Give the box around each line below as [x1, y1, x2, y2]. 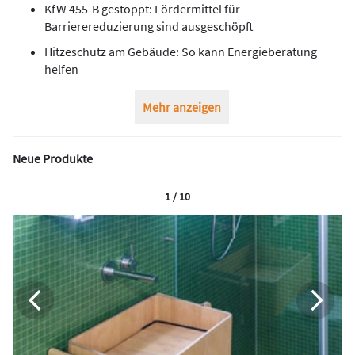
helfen [44, 61, 78, 78]
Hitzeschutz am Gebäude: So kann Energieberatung [44, 44, 317, 60]
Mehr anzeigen [142, 99, 221, 116]
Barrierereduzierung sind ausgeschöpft [44, 18, 254, 35]
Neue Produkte [13, 151, 93, 167]
